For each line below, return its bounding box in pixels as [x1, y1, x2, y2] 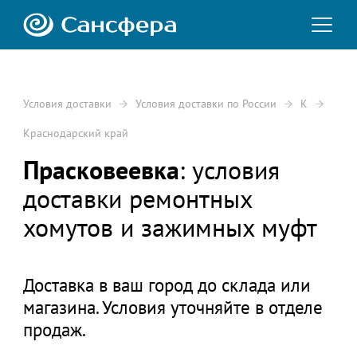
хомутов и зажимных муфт [22, 211, 317, 244]
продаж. [22, 318, 86, 341]
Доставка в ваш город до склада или [22, 273, 311, 296]
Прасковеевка [22, 154, 179, 186]
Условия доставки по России [135, 96, 277, 111]
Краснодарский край [22, 126, 128, 140]
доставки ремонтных [22, 182, 252, 215]
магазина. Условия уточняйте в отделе [22, 296, 323, 319]
